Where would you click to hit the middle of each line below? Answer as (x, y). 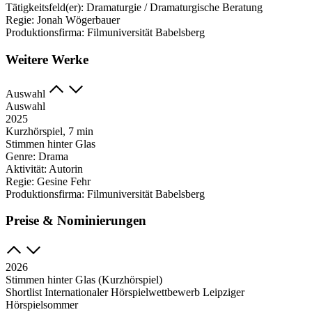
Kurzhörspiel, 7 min (49, 131)
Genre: (22, 156)
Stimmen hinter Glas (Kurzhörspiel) (84, 280)
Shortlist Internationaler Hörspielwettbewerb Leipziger (125, 292)
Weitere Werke (47, 60)
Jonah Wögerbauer (78, 20)
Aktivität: (27, 169)
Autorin (66, 169)
